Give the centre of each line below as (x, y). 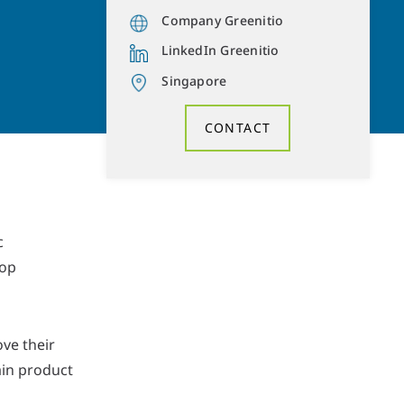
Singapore (194, 80)
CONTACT (238, 128)
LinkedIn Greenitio (220, 50)
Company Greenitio (223, 21)
